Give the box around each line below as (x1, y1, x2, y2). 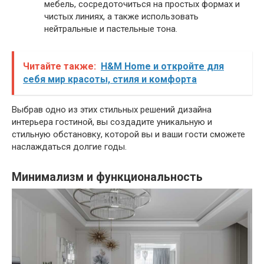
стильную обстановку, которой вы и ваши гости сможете (12, 129, 245, 140)
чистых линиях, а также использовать (44, 11, 199, 22)
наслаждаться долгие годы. (12, 141, 127, 153)
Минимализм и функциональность (12, 170, 203, 184)
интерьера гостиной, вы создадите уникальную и (12, 117, 212, 128)
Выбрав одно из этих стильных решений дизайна (12, 104, 212, 115)
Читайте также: (23, 61, 96, 72)
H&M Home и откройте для (101, 61, 224, 72)
